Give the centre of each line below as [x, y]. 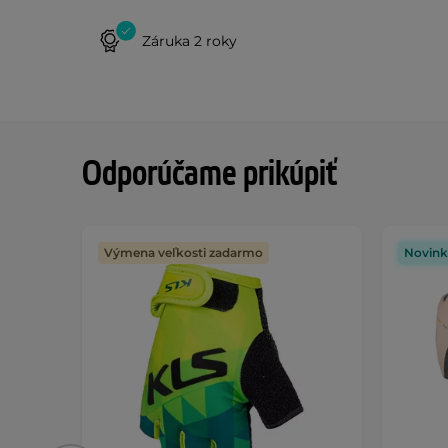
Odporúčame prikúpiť [209, 174]
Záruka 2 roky [189, 40]
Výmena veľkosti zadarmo [183, 252]
